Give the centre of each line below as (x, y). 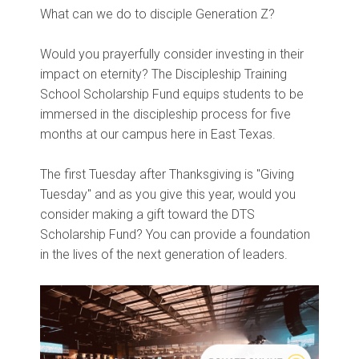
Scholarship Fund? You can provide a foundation (175, 234)
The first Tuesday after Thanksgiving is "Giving (167, 174)
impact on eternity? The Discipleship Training (163, 74)
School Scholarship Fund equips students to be (172, 94)
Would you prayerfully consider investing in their (172, 54)
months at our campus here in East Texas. (159, 134)
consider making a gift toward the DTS (147, 214)
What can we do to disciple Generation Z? (159, 14)
